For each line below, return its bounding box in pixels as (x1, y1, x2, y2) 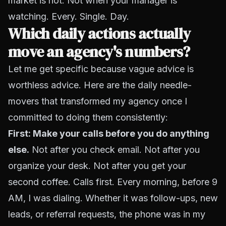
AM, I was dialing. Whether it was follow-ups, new (8, 193, 218, 203)
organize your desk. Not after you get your (8, 160, 186, 171)
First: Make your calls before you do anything (8, 128, 209, 139)
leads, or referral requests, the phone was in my (8, 209, 205, 219)
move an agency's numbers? (8, 41, 190, 62)
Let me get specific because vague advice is (8, 64, 194, 74)
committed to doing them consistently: (8, 112, 168, 123)
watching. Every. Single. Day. (8, 11, 129, 22)
